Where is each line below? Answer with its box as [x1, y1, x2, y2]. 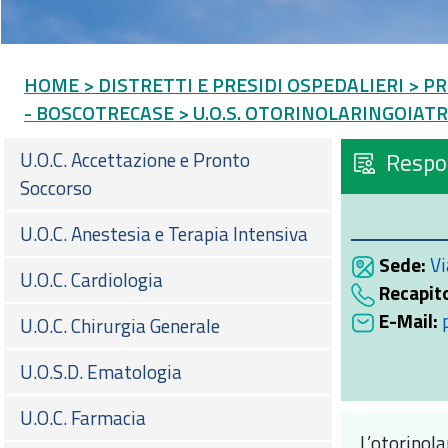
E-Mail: [379, 306, 438, 336]
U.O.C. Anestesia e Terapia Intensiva [20, 219, 308, 249]
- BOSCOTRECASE [24, 98, 175, 128]
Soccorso [20, 173, 92, 203]
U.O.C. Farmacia [20, 403, 146, 433]
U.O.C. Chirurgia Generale [20, 311, 220, 341]
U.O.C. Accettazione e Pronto [20, 145, 250, 175]
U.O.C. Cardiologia [20, 265, 163, 295]
